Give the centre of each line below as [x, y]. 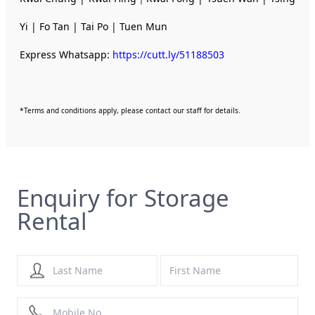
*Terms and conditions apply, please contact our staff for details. [130, 110]
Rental [52, 221]
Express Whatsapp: [66, 54]
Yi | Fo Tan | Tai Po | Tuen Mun [94, 26]
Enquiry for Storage [123, 198]
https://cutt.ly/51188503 [168, 54]
